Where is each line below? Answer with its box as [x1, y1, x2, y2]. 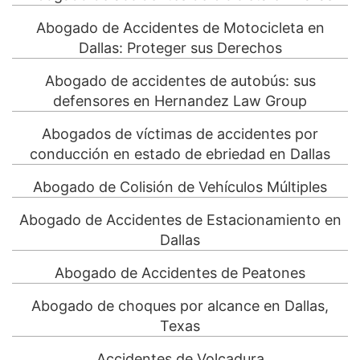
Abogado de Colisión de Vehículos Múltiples [33, 178, 327, 196]
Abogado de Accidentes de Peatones [55, 264, 305, 282]
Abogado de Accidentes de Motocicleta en [35, 19, 325, 37]
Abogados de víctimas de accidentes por [42, 125, 318, 143]
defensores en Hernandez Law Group [53, 92, 307, 110]
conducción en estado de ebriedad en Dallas [30, 145, 330, 163]
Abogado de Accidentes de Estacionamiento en [18, 211, 342, 229]
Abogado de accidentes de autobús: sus [44, 72, 316, 90]
